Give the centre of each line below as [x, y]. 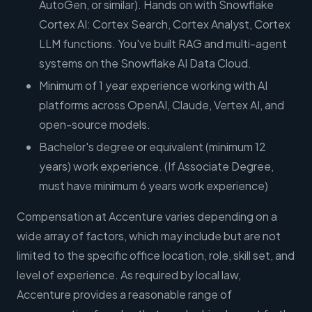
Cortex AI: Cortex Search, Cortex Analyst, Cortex [165, 24]
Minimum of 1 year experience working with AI [153, 86]
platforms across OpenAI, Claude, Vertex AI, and [162, 105]
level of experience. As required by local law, [129, 275]
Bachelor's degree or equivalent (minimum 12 [153, 147]
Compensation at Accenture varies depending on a [147, 217]
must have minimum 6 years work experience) [154, 186]
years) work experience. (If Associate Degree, [156, 166]
